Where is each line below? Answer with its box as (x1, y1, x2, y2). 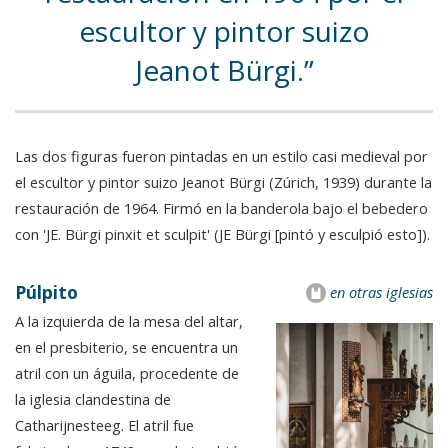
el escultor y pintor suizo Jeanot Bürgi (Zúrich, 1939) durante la (15, 171, 432, 192)
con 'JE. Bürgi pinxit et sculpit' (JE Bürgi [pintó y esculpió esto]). (15, 223, 430, 244)
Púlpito (15, 279, 78, 304)
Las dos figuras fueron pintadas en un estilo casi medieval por (15, 145, 428, 166)
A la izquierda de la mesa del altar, (15, 310, 243, 331)
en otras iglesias (330, 281, 433, 302)
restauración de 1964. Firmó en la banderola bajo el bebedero (15, 197, 428, 218)
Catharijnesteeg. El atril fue (15, 414, 194, 435)
